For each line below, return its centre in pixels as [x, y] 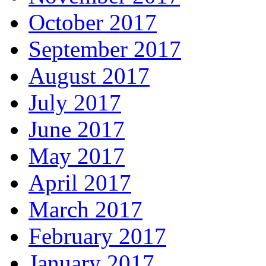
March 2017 [85, 209]
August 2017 [89, 75]
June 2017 [77, 129]
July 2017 [75, 102]
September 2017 [105, 49]
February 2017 [97, 236]
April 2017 [80, 182]
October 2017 [93, 22]
